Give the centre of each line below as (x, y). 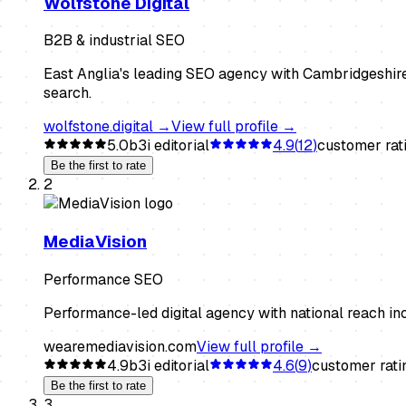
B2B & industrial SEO (114, 41)
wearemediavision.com (120, 346)
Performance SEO (103, 279)
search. (68, 93)
